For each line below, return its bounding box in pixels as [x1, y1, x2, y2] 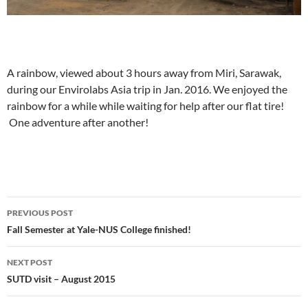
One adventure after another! [7, 115, 148, 129]
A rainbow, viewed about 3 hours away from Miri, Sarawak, [7, 66, 281, 80]
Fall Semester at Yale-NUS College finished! [7, 223, 191, 236]
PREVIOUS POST [7, 208, 73, 219]
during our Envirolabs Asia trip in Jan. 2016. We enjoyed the [7, 82, 287, 96]
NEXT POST [7, 257, 52, 268]
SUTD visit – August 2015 [7, 273, 115, 285]
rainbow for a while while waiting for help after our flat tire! [7, 99, 284, 113]
